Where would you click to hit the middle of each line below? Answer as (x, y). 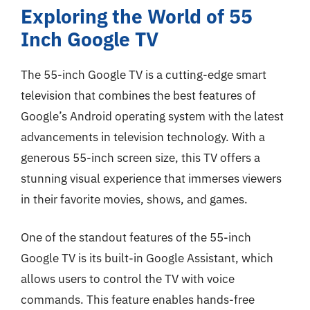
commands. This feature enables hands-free (138, 300)
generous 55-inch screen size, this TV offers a (140, 157)
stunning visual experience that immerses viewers (151, 178)
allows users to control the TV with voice (128, 279)
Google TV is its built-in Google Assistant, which (147, 258)
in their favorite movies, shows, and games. (134, 199)
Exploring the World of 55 (137, 16)
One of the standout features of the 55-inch (136, 237)
